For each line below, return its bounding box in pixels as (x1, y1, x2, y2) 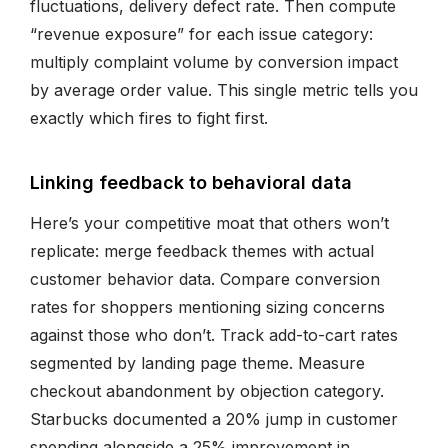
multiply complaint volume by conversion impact (30, 51, 398, 72)
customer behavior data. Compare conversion (30, 268, 380, 289)
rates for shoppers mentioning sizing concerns (30, 296, 385, 317)
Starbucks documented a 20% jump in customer (30, 408, 398, 429)
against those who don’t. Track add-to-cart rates (30, 324, 398, 345)
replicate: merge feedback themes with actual (30, 240, 374, 261)
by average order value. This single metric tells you (30, 79, 418, 100)
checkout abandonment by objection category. (30, 380, 384, 401)
